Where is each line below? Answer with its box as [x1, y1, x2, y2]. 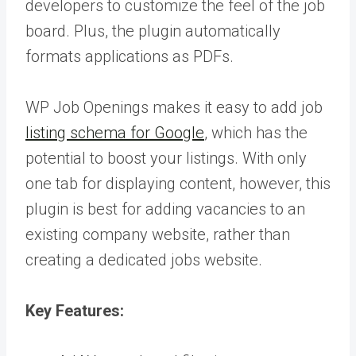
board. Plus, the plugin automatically [25, 21, 281, 41]
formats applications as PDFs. [25, 47, 234, 67]
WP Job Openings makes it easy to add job [25, 98, 323, 118]
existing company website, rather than [25, 225, 290, 245]
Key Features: [25, 301, 124, 321]
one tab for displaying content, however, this [25, 174, 331, 194]
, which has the [204, 123, 308, 143]
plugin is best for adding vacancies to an [25, 199, 305, 219]
